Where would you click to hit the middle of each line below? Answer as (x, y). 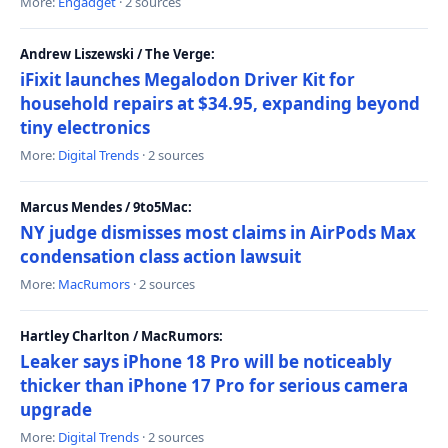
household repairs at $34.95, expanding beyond (220, 103)
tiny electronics (85, 127)
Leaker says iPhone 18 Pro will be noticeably (206, 361)
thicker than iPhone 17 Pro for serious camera (214, 385)
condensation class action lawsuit (160, 256)
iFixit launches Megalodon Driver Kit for (187, 79)
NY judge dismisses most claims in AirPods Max (218, 232)
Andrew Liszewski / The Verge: (117, 54)
